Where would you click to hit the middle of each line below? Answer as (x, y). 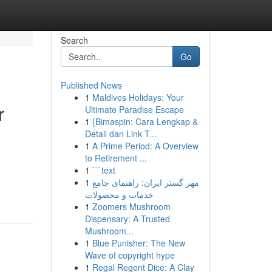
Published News (91, 85)
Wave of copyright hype (130, 255)
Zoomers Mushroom (131, 206)
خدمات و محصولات (119, 194)
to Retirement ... (116, 158)
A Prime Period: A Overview (145, 146)
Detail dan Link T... (121, 134)
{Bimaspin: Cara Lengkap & (145, 121)
